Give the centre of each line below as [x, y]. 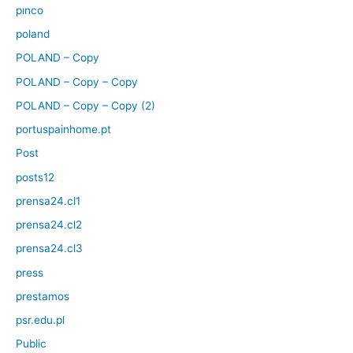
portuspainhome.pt [63, 130]
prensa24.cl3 [49, 249]
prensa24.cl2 [49, 225]
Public [31, 344]
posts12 [35, 177]
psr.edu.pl [40, 320]
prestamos [43, 296]
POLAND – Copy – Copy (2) [85, 105]
